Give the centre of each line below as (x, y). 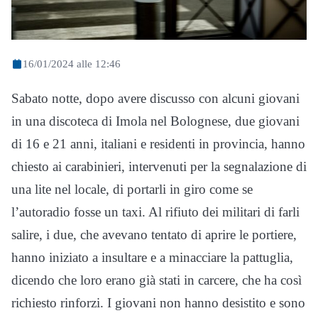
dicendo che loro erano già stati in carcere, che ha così (157, 280)
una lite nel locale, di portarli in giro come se (132, 189)
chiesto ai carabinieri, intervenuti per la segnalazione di (159, 166)
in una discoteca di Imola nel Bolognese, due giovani (155, 121)
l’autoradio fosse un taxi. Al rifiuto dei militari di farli (155, 212)
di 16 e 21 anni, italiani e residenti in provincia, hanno (158, 143)
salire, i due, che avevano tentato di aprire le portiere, (154, 234)
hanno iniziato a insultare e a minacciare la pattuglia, (152, 257)
